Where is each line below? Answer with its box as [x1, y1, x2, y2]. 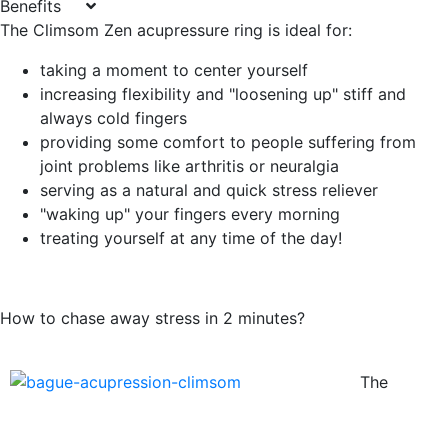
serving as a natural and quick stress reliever [40, 180, 378, 201]
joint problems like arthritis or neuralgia [40, 156, 339, 177]
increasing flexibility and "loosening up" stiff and [40, 84, 406, 105]
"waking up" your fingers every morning [40, 204, 340, 225]
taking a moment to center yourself [40, 60, 308, 81]
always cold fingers [40, 108, 187, 129]
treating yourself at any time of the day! [40, 228, 342, 249]
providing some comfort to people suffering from [40, 132, 416, 153]
